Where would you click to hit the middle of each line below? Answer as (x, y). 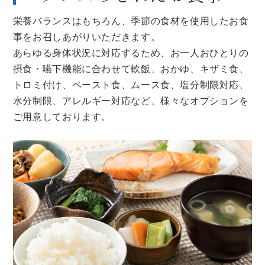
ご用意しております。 (62, 117)
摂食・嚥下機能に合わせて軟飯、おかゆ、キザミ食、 (131, 69)
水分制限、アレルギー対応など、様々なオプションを (131, 101)
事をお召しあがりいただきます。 (87, 37)
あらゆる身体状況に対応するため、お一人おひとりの (131, 53)
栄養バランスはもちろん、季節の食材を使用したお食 (131, 21)
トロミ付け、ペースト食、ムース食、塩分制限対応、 (131, 85)
